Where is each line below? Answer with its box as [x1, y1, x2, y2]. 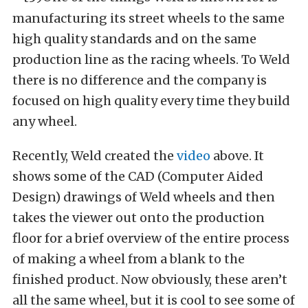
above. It [210, 148, 264, 164]
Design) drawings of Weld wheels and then [12, 189, 275, 206]
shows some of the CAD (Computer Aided [12, 168, 263, 185]
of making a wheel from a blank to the [12, 251, 245, 267]
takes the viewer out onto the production [12, 210, 265, 226]
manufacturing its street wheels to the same [12, 10, 285, 27]
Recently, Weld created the [12, 148, 177, 164]
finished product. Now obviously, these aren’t [12, 272, 287, 288]
